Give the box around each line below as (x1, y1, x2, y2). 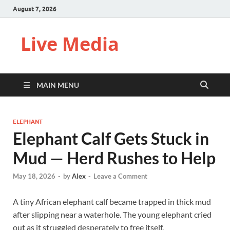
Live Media (21, 31, 119, 56)
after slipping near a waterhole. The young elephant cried (13, 209, 212, 220)
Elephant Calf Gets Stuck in (13, 128, 209, 148)
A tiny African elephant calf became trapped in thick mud (13, 197, 211, 207)
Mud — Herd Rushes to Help (13, 148, 216, 168)
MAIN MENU (36, 81, 79, 89)
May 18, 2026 (13, 172, 55, 181)
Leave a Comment (93, 172, 147, 181)
